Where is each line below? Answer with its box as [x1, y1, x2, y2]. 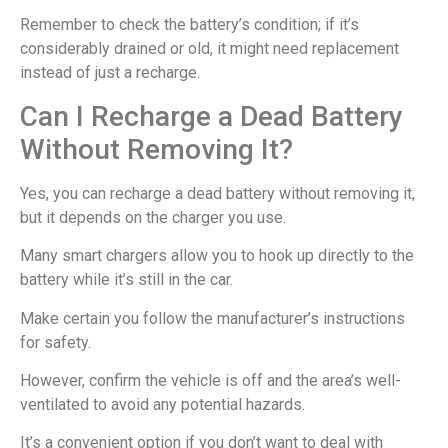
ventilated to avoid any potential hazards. [20, 395, 305, 415]
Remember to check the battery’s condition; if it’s [20, 15, 359, 35]
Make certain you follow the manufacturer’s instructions [20, 308, 405, 328]
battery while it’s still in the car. [20, 270, 233, 290]
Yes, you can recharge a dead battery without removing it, [20, 183, 415, 203]
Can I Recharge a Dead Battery [20, 99, 403, 133]
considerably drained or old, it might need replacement [20, 39, 399, 59]
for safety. [20, 332, 91, 352]
